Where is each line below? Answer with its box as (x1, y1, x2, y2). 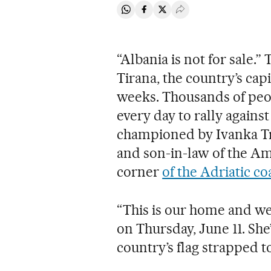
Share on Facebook (143, 8, 224, 21)
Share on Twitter (162, 8, 230, 21)
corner (117, 163, 163, 180)
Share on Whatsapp (125, 8, 207, 21)
